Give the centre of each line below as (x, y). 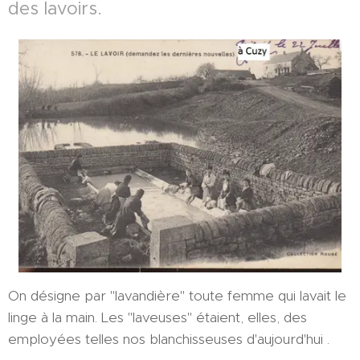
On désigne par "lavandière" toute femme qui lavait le (177, 296)
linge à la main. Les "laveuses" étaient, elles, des (157, 318)
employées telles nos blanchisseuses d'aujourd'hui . (169, 340)
